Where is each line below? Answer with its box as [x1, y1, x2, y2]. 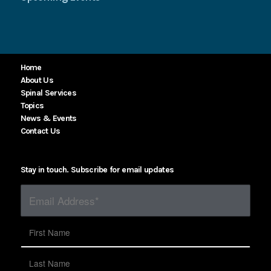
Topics [20, 100, 44, 111]
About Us [20, 74, 53, 85]
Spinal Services [20, 87, 77, 98]
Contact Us [20, 125, 60, 136]
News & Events [20, 113, 77, 123]
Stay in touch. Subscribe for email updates [20, 165, 174, 175]
